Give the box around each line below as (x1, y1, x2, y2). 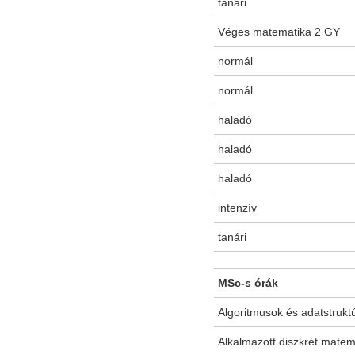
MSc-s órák (218, 277, 278, 290)
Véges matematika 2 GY (218, 25, 340, 39)
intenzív (218, 201, 257, 215)
